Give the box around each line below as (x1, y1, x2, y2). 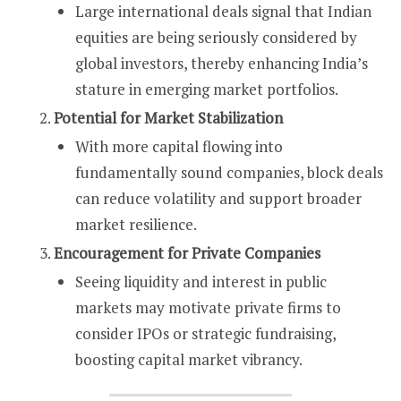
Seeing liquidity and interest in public (75, 270, 327, 292)
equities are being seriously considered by (75, 26, 357, 47)
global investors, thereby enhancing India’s (75, 52, 368, 73)
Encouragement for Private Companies (54, 242, 320, 263)
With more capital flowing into (75, 135, 283, 157)
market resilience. (75, 213, 197, 235)
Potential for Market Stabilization (54, 107, 283, 128)
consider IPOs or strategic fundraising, (75, 322, 336, 344)
